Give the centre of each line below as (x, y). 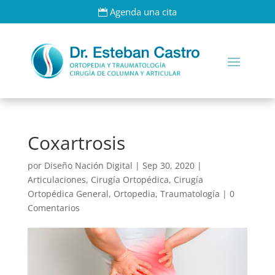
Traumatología (190, 193)
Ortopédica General (68, 193)
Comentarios (53, 207)
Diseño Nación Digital (88, 165)
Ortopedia (134, 193)
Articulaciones (56, 179)
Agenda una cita (144, 11)
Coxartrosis (76, 142)
